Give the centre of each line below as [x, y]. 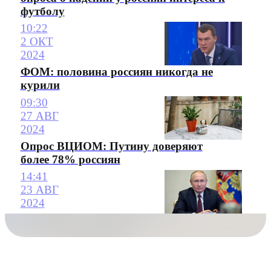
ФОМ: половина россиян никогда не [116, 72]
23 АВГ [39, 190]
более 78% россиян [70, 159]
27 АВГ [39, 116]
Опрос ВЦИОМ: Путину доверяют [111, 146]
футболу [42, 11]
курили [40, 85]
